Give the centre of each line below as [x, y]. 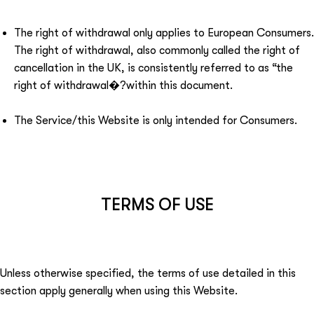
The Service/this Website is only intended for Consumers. [156, 121]
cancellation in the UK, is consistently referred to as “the [153, 68]
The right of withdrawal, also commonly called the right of [157, 50]
